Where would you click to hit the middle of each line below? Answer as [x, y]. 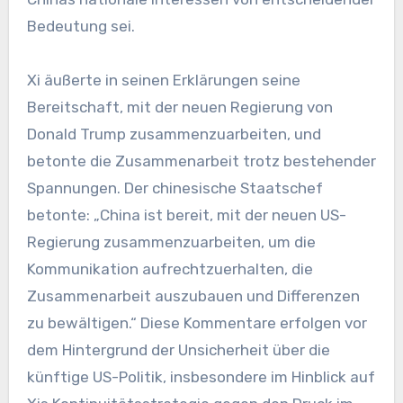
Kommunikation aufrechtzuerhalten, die [170, 269]
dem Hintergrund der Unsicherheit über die [178, 349]
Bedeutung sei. [81, 26]
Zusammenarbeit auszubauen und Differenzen [193, 296]
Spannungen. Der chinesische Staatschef [175, 188]
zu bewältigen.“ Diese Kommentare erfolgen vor [197, 322]
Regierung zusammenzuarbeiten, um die [171, 242]
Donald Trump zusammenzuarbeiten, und [174, 134]
